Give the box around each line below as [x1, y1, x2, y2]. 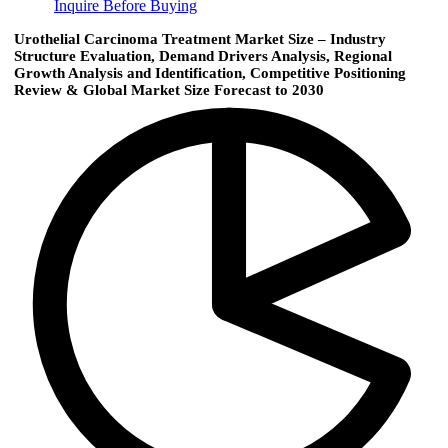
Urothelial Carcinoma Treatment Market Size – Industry [14, 31, 386, 48]
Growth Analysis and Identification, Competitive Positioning [14, 65, 406, 82]
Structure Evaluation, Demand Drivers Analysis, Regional [14, 48, 392, 65]
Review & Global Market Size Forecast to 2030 [14, 82, 324, 99]
